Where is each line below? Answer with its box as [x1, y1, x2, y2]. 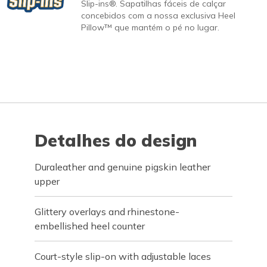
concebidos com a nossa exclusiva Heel [80, 10, 235, 21]
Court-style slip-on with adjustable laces [35, 250, 212, 262]
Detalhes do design [35, 130, 197, 151]
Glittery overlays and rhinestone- [35, 206, 180, 218]
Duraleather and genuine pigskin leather [35, 161, 211, 173]
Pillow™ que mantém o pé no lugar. [80, 22, 219, 33]
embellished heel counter [35, 220, 145, 232]
